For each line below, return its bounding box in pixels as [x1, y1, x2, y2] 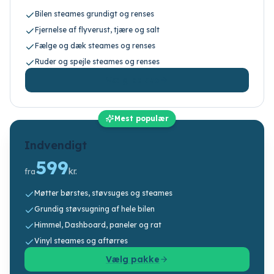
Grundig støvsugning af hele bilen [34, 204, 155, 213]
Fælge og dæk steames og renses [35, 41, 155, 50]
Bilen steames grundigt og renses [35, 9, 154, 18]
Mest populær [114, 114, 169, 123]
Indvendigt [24, 138, 87, 152]
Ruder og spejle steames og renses [35, 57, 160, 66]
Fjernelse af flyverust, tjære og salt [35, 25, 160, 34]
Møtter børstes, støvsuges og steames [34, 188, 172, 198]
